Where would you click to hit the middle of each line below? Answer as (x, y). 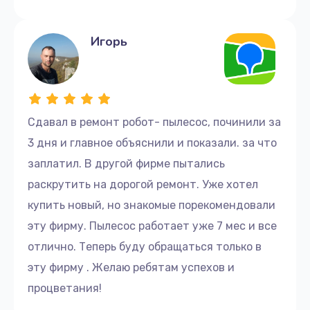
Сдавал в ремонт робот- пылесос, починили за (154, 122)
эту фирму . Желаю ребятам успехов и (131, 267)
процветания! (65, 288)
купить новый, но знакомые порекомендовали (152, 205)
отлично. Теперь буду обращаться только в (145, 246)
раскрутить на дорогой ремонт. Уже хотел (143, 184)
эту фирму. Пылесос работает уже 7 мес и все (152, 226)
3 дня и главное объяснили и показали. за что (152, 143)
